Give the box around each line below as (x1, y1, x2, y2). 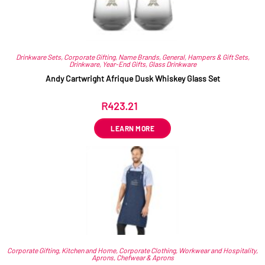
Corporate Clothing (119, 245, 176, 254)
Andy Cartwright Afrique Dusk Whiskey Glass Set (45, 73, 220, 84)
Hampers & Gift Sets (187, 53, 248, 62)
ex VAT (140, 102, 164, 112)
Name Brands (118, 53, 159, 62)
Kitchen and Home (62, 245, 116, 254)
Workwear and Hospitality (179, 245, 256, 254)
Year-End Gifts (102, 60, 146, 69)
